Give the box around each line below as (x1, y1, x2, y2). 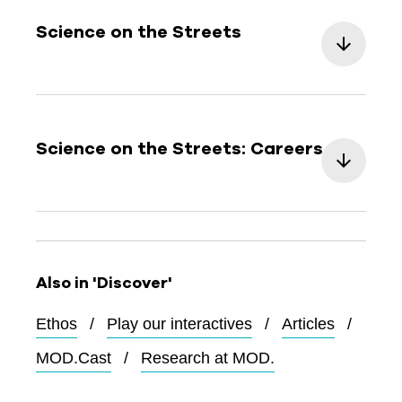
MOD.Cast (36, 348, 111, 367)
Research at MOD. (141, 348, 275, 367)
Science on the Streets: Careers (36, 136, 323, 158)
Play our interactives (107, 314, 252, 333)
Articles (282, 314, 335, 333)
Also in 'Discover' (36, 273, 172, 293)
